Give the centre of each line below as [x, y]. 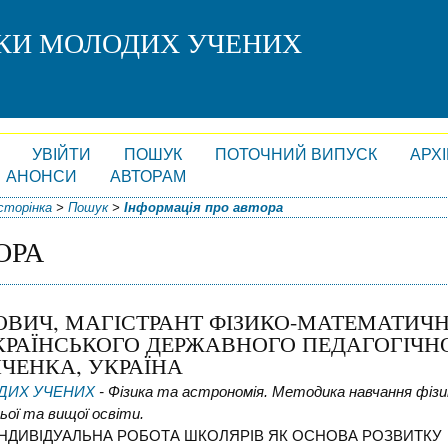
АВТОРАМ [147, 177]
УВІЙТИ [61, 155]
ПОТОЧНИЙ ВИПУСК [295, 155]
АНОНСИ [41, 177]
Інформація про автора [204, 207]
